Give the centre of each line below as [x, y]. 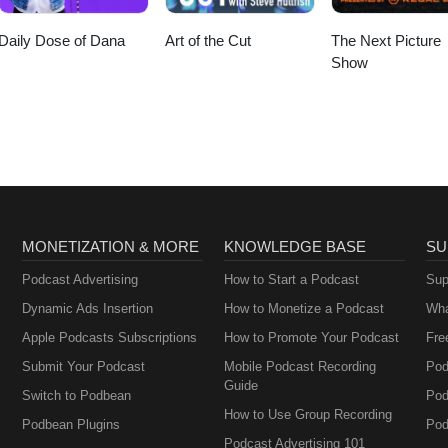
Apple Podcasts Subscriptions [110, 338]
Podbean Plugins [71, 425]
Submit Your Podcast [84, 367]
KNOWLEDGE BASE [294, 247]
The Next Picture [385, 41]
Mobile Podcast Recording [299, 367]
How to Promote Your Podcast [311, 338]
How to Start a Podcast [291, 280]
